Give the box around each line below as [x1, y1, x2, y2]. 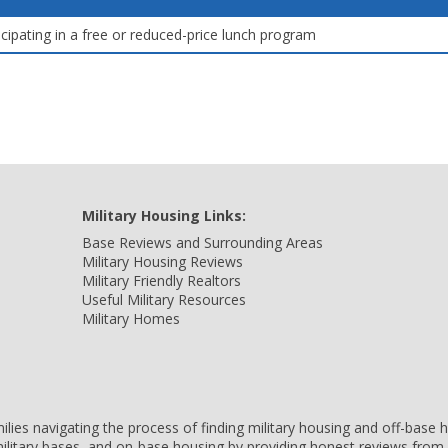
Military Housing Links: [82, 206, 246, 225]
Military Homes [82, 309, 180, 328]
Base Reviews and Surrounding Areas [82, 233, 323, 252]
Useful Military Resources [82, 290, 246, 309]
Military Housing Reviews [82, 252, 243, 271]
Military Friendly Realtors [82, 271, 241, 290]
